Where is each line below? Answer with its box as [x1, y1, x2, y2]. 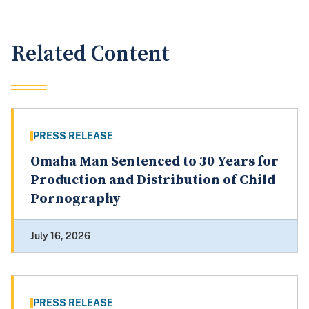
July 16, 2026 [30, 230, 90, 242]
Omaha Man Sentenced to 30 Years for [30, 153, 279, 171]
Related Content [11, 41, 170, 68]
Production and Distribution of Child [30, 172, 275, 190]
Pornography [30, 190, 120, 208]
